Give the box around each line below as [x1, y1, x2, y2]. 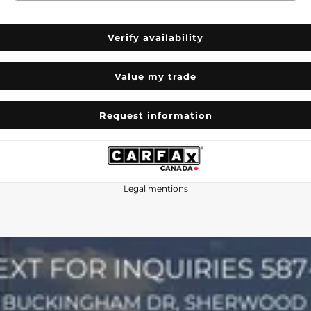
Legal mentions [123, 183, 188, 194]
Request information [99, 109, 212, 121]
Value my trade [115, 70, 196, 82]
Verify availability [108, 31, 203, 43]
